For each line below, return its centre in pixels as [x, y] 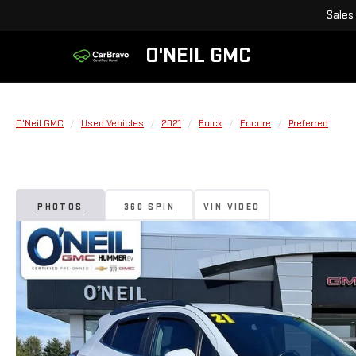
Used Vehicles [112, 123]
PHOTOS [60, 207]
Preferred [308, 123]
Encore [255, 123]
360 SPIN [149, 207]
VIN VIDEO [232, 207]
